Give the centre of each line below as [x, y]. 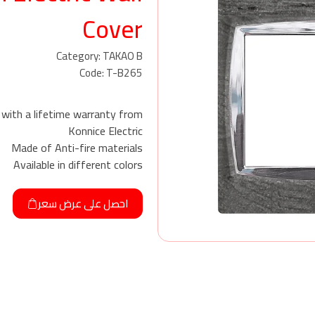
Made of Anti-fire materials [77, 147]
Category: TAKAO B [99, 56]
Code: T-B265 [111, 72]
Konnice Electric [105, 130]
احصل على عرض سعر [83, 204]
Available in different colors [78, 164]
